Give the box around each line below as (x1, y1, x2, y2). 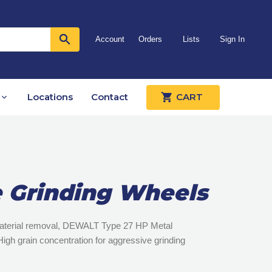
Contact (91, 91, 128, 103)
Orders (138, 35, 163, 44)
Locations (27, 91, 73, 103)
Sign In (219, 35, 245, 44)
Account (95, 35, 124, 44)
